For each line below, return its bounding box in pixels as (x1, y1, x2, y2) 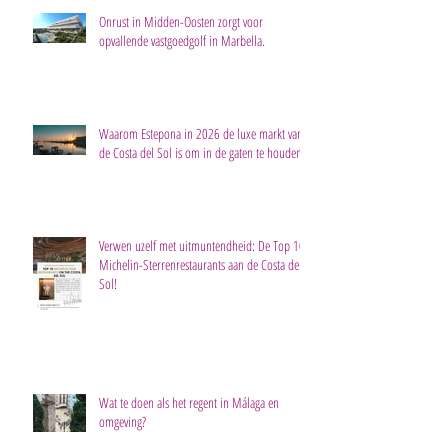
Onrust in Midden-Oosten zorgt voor (99, 11, 263, 31)
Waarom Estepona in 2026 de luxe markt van (99, 123, 303, 143)
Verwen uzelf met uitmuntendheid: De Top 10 (99, 235, 305, 255)
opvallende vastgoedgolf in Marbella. (99, 30, 265, 50)
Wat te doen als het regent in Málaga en (99, 392, 279, 412)
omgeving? (99, 411, 146, 431)
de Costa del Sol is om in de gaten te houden (99, 142, 302, 162)
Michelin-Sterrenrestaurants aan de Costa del (99, 254, 302, 274)
